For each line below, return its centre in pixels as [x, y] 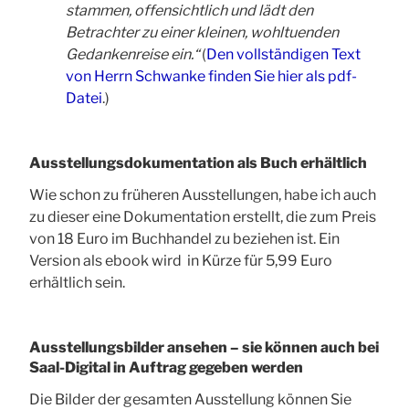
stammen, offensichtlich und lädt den [189, 11]
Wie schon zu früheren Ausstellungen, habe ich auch [203, 195]
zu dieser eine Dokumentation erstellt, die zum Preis [203, 217]
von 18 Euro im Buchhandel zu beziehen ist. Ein [184, 239]
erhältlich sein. [77, 283]
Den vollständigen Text [283, 55]
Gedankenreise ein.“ [132, 55]
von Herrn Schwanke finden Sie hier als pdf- [211, 77]
